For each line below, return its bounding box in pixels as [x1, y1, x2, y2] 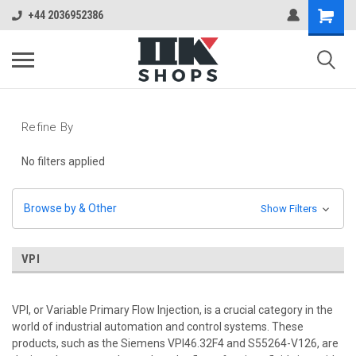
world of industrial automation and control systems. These [12, 319, 304, 333]
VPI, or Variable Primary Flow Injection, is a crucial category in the [12, 303, 333, 316]
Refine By [21, 120, 74, 134]
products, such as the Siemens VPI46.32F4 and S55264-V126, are [12, 336, 339, 350]
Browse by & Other [24, 201, 117, 215]
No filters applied [21, 154, 105, 168]
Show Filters [260, 202, 319, 215]
